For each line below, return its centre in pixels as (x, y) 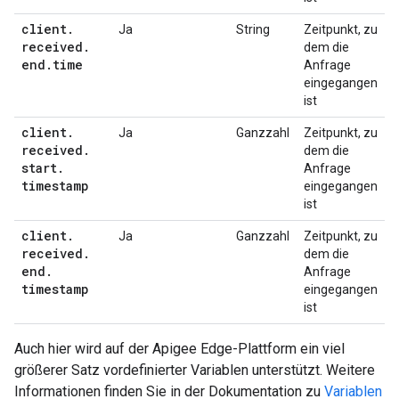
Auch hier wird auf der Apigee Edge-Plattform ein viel (179, 349)
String (253, 29)
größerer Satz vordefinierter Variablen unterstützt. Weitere (195, 370)
